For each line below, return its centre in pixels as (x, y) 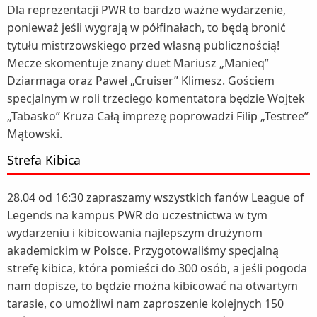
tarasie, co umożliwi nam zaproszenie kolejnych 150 (145, 303)
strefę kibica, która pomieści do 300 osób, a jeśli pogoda (157, 268)
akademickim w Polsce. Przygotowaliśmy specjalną (143, 250)
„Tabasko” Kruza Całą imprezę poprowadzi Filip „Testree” (158, 116)
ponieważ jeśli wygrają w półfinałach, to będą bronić (146, 27)
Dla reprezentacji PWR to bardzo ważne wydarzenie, (146, 10)
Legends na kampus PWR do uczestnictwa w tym (137, 215)
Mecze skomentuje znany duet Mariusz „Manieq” (138, 63)
